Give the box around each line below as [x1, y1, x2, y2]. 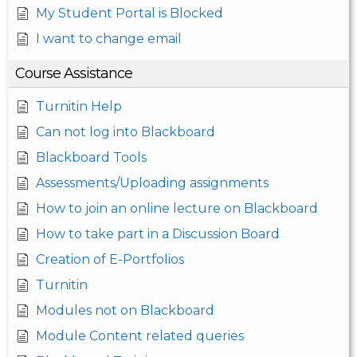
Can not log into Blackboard [36, 124, 215, 140]
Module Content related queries [36, 328, 244, 344]
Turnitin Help [36, 99, 122, 115]
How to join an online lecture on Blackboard [36, 201, 318, 217]
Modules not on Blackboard [36, 303, 214, 319]
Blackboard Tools [36, 150, 147, 166]
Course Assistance [15, 65, 132, 83]
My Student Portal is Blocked [36, 6, 223, 22]
